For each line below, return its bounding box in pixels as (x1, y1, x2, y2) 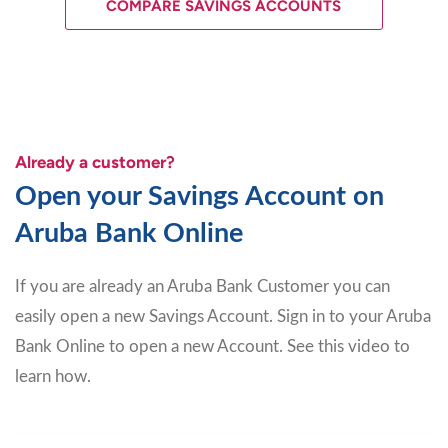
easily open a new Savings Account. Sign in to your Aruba (15, 308, 431, 326)
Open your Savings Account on (15, 183, 384, 211)
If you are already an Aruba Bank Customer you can (15, 278, 390, 296)
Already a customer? (15, 152, 175, 173)
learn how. (15, 368, 99, 386)
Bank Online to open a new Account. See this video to (15, 338, 410, 356)
